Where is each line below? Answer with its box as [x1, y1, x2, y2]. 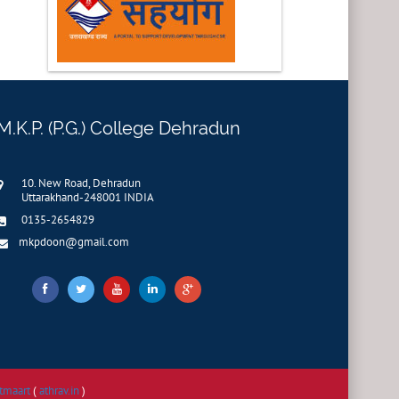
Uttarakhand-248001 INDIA [21, 189, 154, 205]
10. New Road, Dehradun [21, 175, 141, 191]
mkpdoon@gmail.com [19, 233, 129, 249]
